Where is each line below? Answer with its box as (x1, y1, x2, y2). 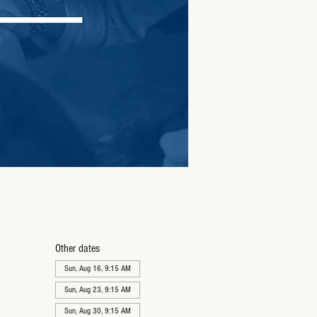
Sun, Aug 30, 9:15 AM (64, 306, 131, 316)
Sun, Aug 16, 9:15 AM (64, 264, 131, 273)
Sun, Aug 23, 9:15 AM (64, 285, 131, 294)
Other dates (54, 242, 100, 255)
